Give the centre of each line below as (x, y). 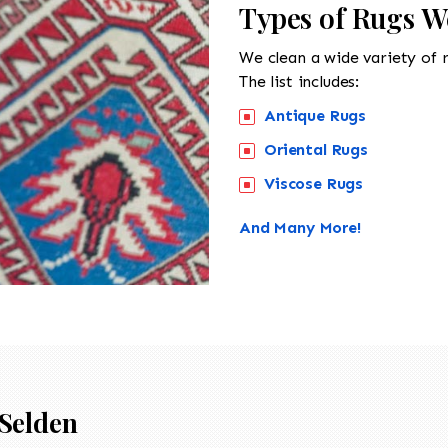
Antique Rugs (315, 115)
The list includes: (299, 81)
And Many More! (300, 227)
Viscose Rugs (314, 183)
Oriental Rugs (316, 149)
